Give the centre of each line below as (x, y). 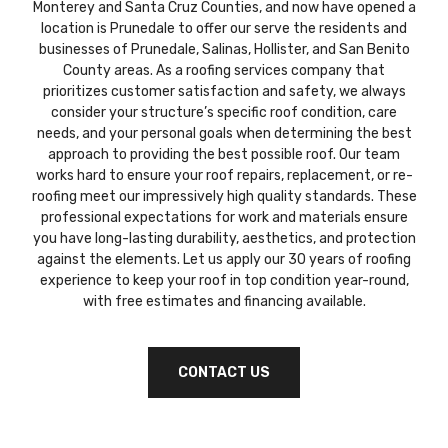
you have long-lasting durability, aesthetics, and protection (224, 239)
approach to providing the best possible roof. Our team (224, 155)
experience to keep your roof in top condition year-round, (224, 281)
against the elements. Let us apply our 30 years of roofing (224, 260)
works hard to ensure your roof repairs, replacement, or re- (224, 176)
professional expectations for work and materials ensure (224, 218)
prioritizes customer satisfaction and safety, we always (224, 92)
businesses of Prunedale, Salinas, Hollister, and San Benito (224, 50)
